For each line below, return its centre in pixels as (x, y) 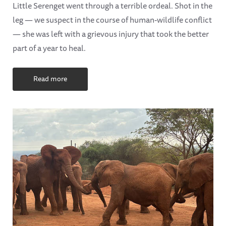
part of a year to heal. (49, 48)
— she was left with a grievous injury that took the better (111, 34)
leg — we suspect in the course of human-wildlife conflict (112, 19)
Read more (50, 79)
